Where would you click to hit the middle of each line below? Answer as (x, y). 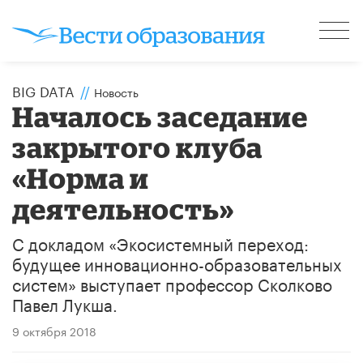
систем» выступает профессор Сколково (172, 282)
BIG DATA (43, 90)
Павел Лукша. (65, 303)
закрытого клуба (138, 147)
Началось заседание (160, 116)
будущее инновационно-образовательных (177, 262)
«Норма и (81, 177)
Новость (116, 91)
